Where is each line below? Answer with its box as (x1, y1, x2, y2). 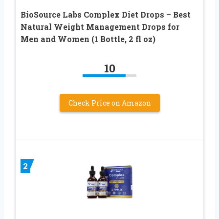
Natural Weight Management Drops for (21, 22, 179, 32)
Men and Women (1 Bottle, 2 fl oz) (21, 34, 155, 44)
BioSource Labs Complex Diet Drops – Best (21, 9, 191, 20)
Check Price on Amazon (68, 98, 151, 108)
